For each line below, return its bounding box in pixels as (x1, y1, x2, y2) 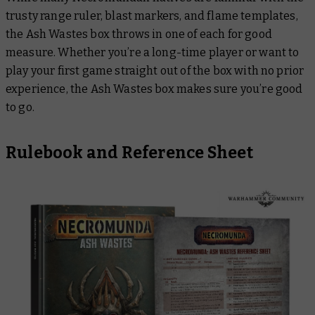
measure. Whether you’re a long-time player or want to (6, 45, 300, 59)
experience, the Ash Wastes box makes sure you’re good (6, 82, 303, 96)
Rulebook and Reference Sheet (6, 142, 254, 162)
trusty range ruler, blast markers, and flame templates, (6, 8, 298, 22)
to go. (6, 100, 34, 114)
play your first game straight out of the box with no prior (6, 63, 304, 77)
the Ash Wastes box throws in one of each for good (6, 27, 272, 41)
